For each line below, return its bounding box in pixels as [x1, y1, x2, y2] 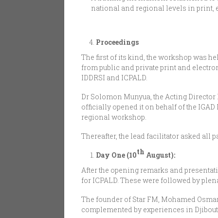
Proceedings [96, 37, 139, 47]
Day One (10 [96, 150, 137, 160]
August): [145, 150, 175, 160]
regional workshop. [81, 112, 146, 122]
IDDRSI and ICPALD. [81, 73, 147, 83]
